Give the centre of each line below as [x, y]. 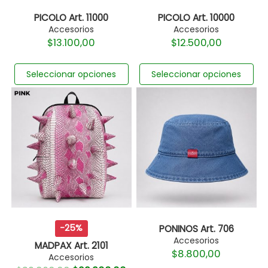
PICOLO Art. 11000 [71, 18]
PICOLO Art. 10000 [197, 18]
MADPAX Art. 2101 [71, 245]
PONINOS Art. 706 [196, 229]
